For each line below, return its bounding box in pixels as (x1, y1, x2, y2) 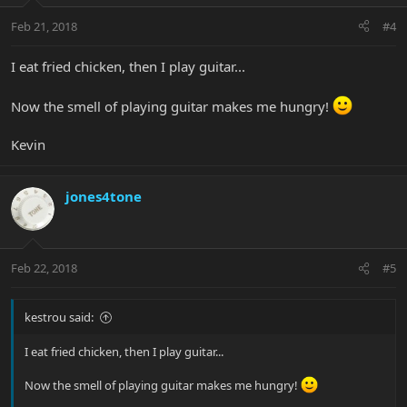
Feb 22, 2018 (11, 260, 77, 277)
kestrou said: (25, 309, 94, 326)
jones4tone (65, 186, 142, 205)
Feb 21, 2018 (11, 17, 77, 35)
